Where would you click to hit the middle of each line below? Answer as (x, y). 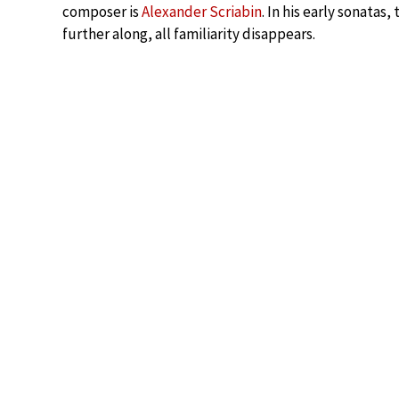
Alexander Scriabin (202, 12)
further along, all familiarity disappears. (189, 34)
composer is (102, 12)
